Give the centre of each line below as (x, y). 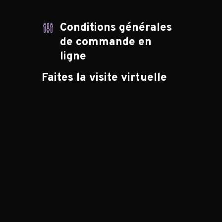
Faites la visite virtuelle (104, 78)
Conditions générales (116, 28)
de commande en (106, 43)
